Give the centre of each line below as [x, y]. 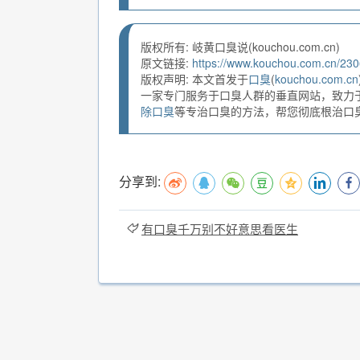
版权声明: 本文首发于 [194, 79]
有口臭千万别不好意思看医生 [220, 229]
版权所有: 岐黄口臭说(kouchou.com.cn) [240, 47]
